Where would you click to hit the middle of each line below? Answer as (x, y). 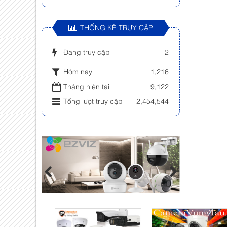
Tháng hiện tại (86, 86)
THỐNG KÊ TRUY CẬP (116, 27)
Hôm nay (78, 71)
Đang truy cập (87, 51)
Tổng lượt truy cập (93, 101)
